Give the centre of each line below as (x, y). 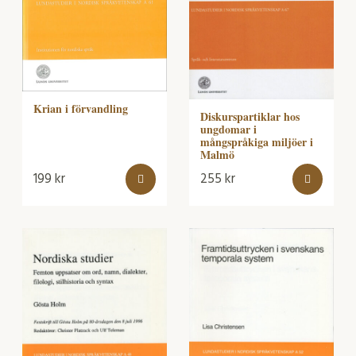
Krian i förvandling (81, 108)
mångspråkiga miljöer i (257, 141)
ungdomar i (228, 129)
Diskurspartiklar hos (250, 116)
